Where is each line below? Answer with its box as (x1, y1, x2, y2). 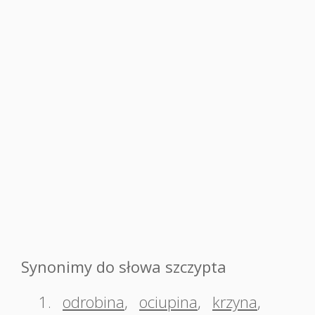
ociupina (139, 291, 198, 312)
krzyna (212, 291, 257, 312)
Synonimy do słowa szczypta (21, 256, 226, 277)
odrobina (63, 291, 124, 312)
